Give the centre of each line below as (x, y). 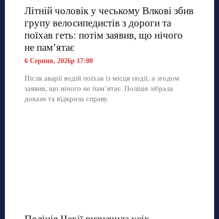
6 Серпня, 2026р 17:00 (59, 61)
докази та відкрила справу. (66, 99)
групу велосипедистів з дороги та (98, 23)
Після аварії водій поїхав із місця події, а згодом (102, 78)
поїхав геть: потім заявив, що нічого (104, 35)
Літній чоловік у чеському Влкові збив (109, 11)
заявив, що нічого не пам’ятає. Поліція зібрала (99, 88)
